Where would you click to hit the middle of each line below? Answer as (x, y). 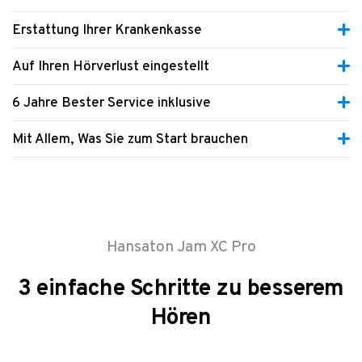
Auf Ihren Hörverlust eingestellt (111, 67)
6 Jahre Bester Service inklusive (112, 104)
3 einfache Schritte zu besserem (181, 290)
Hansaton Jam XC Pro (181, 248)
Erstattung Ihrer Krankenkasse (107, 31)
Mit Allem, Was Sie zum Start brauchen (130, 140)
